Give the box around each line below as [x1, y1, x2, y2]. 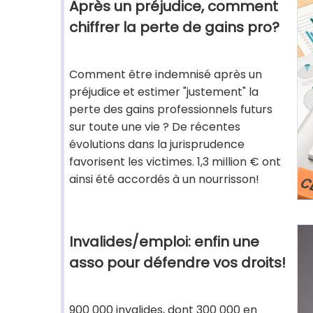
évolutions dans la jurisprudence [69, 136, 245, 152]
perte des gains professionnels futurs [69, 101, 272, 117]
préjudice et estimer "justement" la [69, 84, 259, 100]
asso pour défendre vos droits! [69, 253, 286, 272]
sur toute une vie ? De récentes [69, 119, 240, 135]
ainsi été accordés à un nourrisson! [69, 171, 259, 187]
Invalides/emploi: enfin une [69, 232, 259, 252]
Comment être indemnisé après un [69, 66, 262, 82]
